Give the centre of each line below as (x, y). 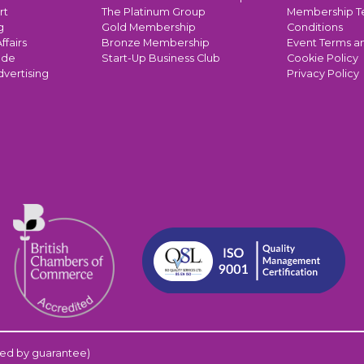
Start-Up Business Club (161, 58)
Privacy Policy (323, 73)
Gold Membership (149, 27)
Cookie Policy (323, 58)
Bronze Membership (156, 42)
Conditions (315, 27)
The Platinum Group (154, 11)
